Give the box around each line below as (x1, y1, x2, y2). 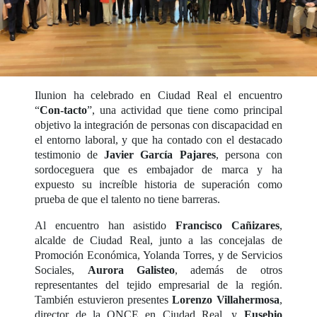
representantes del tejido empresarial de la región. (35, 279, 282, 292)
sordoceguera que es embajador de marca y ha (35, 163, 282, 176)
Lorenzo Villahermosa (168, 294, 279, 306)
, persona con (215, 149, 282, 161)
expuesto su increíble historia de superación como (35, 178, 282, 191)
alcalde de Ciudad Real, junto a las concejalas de (35, 234, 282, 247)
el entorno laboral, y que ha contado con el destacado (35, 134, 282, 146)
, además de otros (174, 264, 282, 277)
